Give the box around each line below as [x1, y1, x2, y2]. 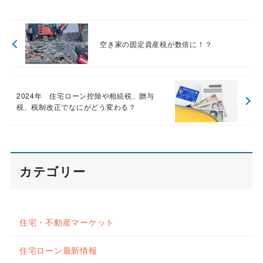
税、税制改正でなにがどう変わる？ [16, 101, 136, 112]
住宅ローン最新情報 [19, 244, 97, 256]
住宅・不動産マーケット [19, 215, 115, 228]
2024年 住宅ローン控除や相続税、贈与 [16, 90, 154, 100]
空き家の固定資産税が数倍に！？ [100, 39, 213, 49]
